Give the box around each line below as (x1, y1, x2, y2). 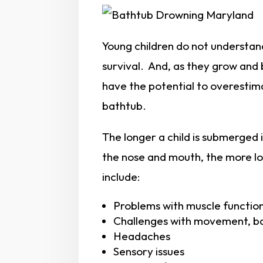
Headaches (113, 228, 171, 243)
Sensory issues (113, 244, 185, 258)
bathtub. (102, 98, 147, 113)
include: (102, 169, 141, 184)
